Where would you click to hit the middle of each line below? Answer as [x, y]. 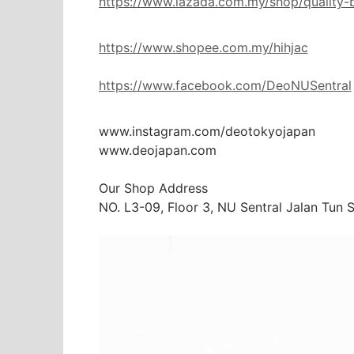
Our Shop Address [153, 188]
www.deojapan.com [157, 151]
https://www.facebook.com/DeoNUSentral [225, 86]
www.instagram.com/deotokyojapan [207, 132]
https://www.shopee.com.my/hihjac [203, 48]
